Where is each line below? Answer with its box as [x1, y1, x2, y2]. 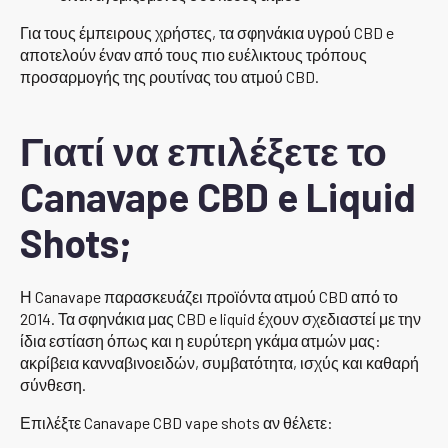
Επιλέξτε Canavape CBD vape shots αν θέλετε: [20, 413, 333, 433]
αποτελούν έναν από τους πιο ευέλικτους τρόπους [20, 45, 367, 65]
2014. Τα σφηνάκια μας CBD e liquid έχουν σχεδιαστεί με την [20, 309, 421, 329]
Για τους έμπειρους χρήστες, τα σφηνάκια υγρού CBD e [20, 23, 394, 43]
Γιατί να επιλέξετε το [20, 127, 387, 175]
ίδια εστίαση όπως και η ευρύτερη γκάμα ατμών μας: [20, 331, 381, 351]
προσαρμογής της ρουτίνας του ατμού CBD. [20, 67, 319, 87]
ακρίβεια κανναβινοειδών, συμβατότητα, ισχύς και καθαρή [20, 353, 419, 373]
